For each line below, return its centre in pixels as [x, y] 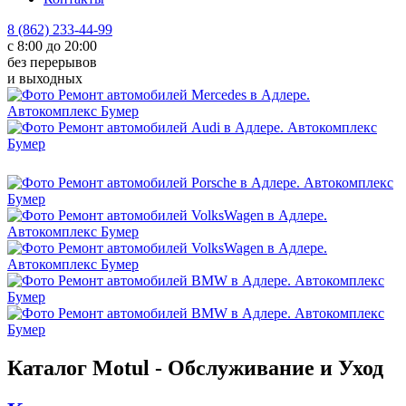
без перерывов [52, 62]
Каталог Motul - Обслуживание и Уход [195, 367]
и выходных [45, 78]
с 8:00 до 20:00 [52, 46]
